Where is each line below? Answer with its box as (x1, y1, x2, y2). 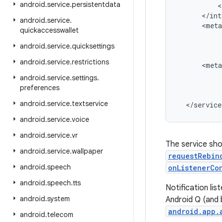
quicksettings (72, 42, 114, 51)
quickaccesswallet (20, 26, 79, 35)
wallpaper (72, 147, 103, 156)
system (47, 194, 70, 203)
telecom (47, 210, 73, 219)
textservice (72, 99, 108, 108)
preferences (20, 83, 59, 92)
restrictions (72, 57, 109, 66)
